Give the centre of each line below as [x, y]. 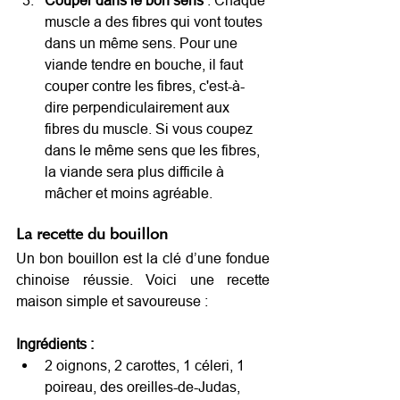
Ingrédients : [55, 343]
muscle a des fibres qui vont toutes [155, 21]
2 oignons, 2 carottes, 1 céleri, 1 [146, 365]
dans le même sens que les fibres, [154, 150]
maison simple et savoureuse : [112, 300]
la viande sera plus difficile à [136, 171]
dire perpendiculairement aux [139, 107]
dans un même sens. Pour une [143, 42]
